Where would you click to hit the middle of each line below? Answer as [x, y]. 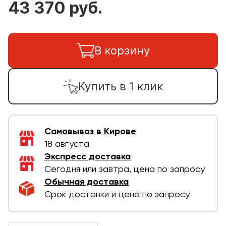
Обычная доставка [87, 182]
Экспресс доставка [88, 157]
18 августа [67, 144]
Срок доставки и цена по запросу [117, 195]
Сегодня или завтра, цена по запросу [125, 169]
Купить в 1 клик [121, 86]
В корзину [122, 50]
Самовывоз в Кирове [90, 132]
